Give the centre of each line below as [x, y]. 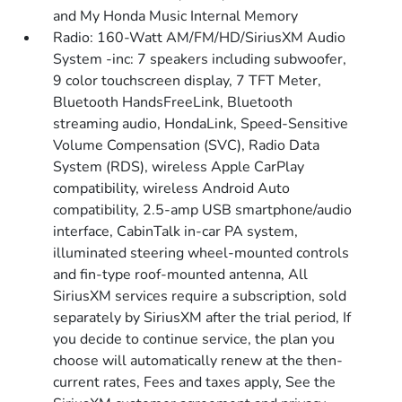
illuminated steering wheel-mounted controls [201, 253]
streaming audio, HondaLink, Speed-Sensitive [201, 124]
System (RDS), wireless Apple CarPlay [179, 167]
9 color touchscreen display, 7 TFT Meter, [188, 81]
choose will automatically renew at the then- [198, 361]
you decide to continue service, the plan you [194, 339]
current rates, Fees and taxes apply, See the [195, 382]
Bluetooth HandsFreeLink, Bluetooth [173, 102]
